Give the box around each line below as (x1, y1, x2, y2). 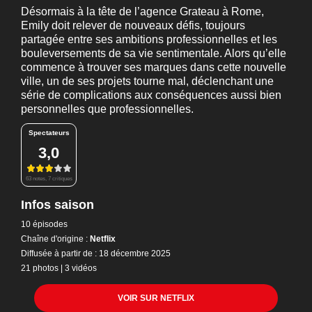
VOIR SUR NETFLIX (118, 292, 194, 303)
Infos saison (21, 197, 94, 212)
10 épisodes (21, 219, 68, 229)
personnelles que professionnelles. (21, 103, 194, 115)
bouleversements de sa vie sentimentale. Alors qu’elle (21, 47, 286, 59)
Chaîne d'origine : (21, 233, 88, 244)
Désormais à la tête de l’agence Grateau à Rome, (21, 6, 264, 17)
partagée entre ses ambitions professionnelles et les (21, 33, 277, 45)
